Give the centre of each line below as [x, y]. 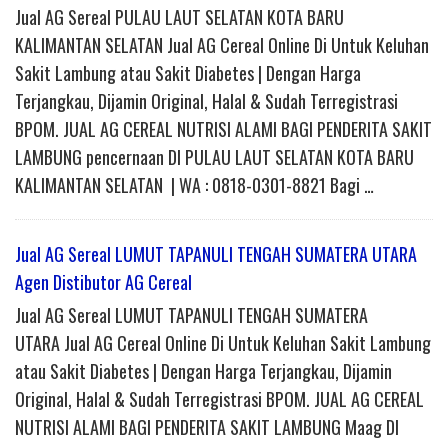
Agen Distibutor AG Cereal [103, 282]
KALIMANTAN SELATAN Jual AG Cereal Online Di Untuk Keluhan [222, 45]
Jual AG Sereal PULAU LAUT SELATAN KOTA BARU [179, 17]
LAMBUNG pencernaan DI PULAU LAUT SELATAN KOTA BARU [214, 157]
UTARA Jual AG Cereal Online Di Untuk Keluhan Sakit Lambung [223, 343]
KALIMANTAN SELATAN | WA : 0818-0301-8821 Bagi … [194, 185]
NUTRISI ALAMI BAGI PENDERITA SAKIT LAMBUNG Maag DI [207, 427]
